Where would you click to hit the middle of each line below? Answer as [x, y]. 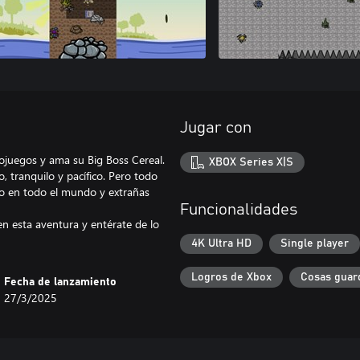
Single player [315, 244]
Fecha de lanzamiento [61, 282]
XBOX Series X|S [252, 162]
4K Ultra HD [221, 244]
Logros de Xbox [231, 277]
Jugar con [216, 128]
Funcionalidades [239, 209]
